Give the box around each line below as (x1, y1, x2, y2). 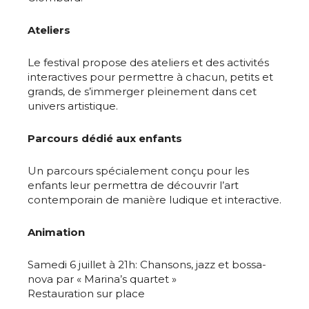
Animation (28, 226, 85, 239)
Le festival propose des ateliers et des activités (28, 56, 269, 70)
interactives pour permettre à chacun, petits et (28, 70, 273, 84)
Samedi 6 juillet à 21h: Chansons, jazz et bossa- (28, 258, 266, 272)
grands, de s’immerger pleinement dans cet (28, 85, 257, 99)
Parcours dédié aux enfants (28, 132, 182, 146)
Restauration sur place (28, 287, 145, 301)
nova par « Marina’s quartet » (28, 272, 177, 286)
